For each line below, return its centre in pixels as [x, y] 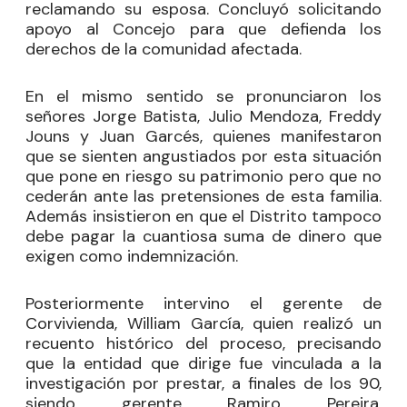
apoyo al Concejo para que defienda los [203, 29]
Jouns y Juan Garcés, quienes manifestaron [203, 136]
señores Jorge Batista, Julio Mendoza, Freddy [203, 116]
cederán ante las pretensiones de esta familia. [203, 196]
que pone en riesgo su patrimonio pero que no [203, 176]
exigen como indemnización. [132, 256]
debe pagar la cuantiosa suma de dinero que [203, 236]
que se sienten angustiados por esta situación [203, 156]
